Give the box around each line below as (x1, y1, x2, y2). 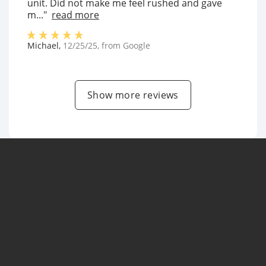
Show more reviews (87, 88, 179, 102)
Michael (27, 40, 59, 51)
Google (123, 40, 150, 51)
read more (52, 8, 99, 21)
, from (97, 40, 123, 51)
